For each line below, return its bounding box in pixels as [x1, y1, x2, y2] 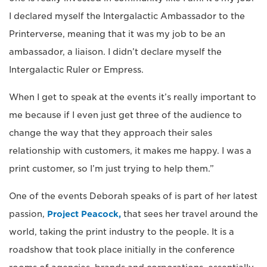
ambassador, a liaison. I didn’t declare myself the [9, 47, 222, 57]
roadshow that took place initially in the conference [9, 245, 235, 255]
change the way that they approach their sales [9, 128, 212, 138]
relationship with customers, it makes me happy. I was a [9, 146, 252, 156]
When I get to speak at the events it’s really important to [9, 92, 256, 103]
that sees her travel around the [121, 209, 258, 219]
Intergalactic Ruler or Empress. [9, 65, 144, 75]
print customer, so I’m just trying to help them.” [9, 164, 214, 174]
